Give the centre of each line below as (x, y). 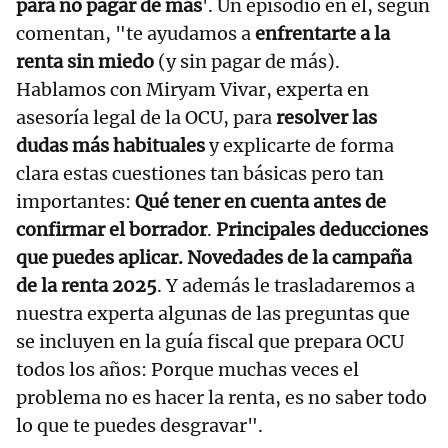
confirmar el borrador (111, 230)
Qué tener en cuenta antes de (260, 202)
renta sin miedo (85, 62)
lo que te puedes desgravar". (139, 426)
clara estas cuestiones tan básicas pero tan (200, 174)
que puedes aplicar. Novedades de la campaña (214, 258)
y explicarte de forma (299, 146)
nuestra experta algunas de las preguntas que (213, 314)
